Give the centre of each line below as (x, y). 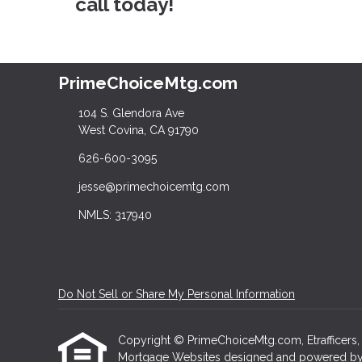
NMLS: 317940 (115, 215)
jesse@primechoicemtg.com (154, 187)
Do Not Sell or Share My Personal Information (177, 295)
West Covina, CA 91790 (138, 130)
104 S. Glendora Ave (131, 114)
